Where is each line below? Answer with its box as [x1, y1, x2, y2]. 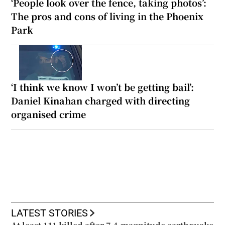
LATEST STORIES [11, 208, 88, 218]
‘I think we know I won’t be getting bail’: [11, 80, 194, 94]
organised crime [11, 107, 86, 121]
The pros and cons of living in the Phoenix [11, 10, 204, 23]
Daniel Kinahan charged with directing [11, 94, 190, 107]
